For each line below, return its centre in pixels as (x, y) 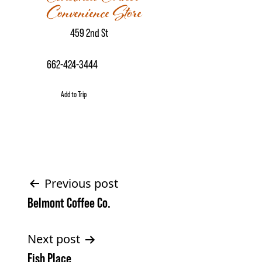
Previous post (81, 184)
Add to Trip (74, 94)
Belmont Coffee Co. (69, 203)
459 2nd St (89, 33)
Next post (54, 239)
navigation (61, 214)
